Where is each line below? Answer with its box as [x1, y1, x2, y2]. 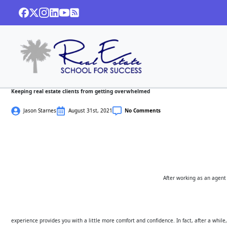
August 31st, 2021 [68, 107, 112, 115]
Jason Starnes [23, 107, 56, 115]
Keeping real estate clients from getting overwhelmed [11, 87, 150, 95]
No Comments [125, 107, 161, 115]
